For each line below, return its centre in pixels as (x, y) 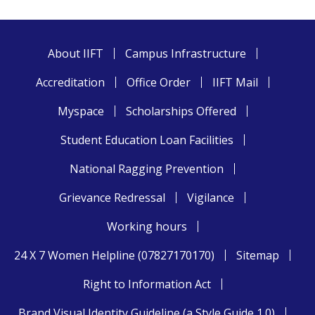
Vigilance (211, 197)
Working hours (147, 226)
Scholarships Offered (181, 111)
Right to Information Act (147, 284)
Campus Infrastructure (185, 53)
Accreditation (70, 82)
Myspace (81, 111)
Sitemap (258, 255)
